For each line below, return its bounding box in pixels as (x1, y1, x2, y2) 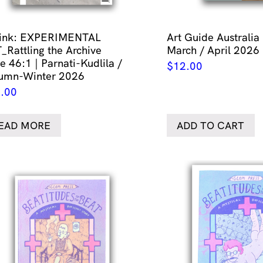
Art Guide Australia (167, 30, 259, 44)
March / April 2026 (167, 43, 259, 57)
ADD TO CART (177, 119, 245, 132)
